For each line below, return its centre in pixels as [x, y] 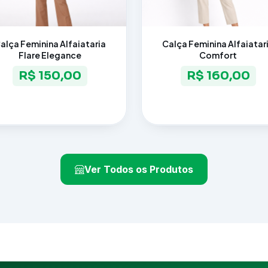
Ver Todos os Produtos [139, 169]
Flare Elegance [50, 55]
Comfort [218, 55]
